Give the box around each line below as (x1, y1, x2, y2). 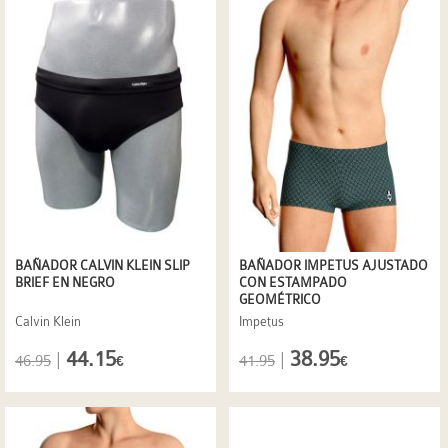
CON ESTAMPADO (239, 274, 347, 290)
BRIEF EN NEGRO (15, 274, 115, 290)
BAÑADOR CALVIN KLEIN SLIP (15, 257, 190, 273)
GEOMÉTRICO (239, 291, 321, 307)
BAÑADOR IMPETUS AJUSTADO (239, 257, 428, 273)
